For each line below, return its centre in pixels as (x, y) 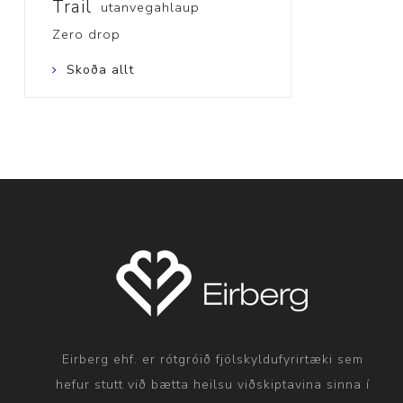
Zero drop (86, 34)
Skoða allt (100, 69)
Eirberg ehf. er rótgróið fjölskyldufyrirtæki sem (212, 359)
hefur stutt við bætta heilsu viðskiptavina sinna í (212, 384)
